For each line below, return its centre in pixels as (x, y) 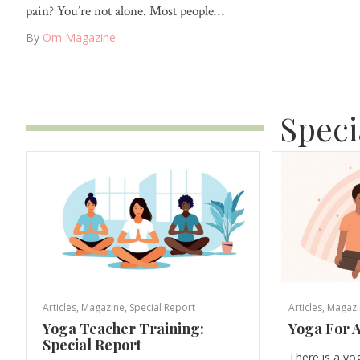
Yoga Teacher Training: (123, 328)
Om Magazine (79, 38)
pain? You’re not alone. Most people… (125, 12)
